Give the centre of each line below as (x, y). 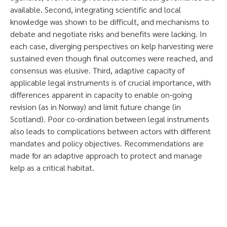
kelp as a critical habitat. (52, 167)
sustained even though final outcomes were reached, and (111, 58)
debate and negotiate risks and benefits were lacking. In (108, 34)
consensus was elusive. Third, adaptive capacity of (97, 70)
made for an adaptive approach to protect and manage (106, 155)
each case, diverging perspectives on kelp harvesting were (112, 46)
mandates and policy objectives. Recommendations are (107, 143)
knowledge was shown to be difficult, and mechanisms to (110, 22)
